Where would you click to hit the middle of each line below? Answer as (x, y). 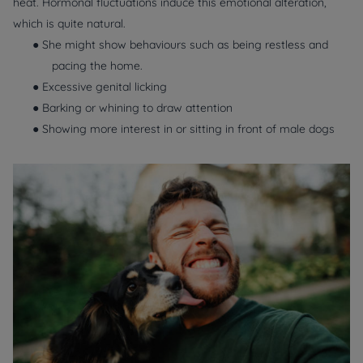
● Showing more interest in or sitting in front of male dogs (184, 129)
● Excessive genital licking (100, 87)
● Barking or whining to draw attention (132, 108)
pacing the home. (97, 66)
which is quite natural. (69, 24)
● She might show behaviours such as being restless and (180, 45)
